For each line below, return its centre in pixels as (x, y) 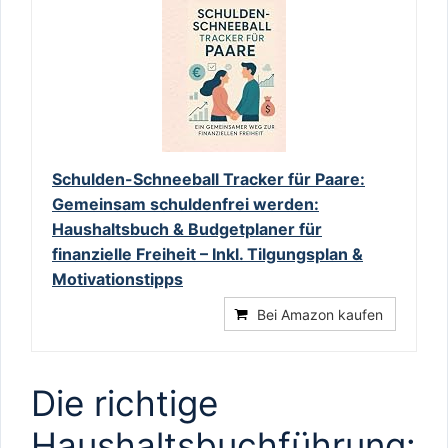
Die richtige (124, 402)
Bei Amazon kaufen (320, 314)
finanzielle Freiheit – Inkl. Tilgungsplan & (207, 253)
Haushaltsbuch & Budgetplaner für (187, 228)
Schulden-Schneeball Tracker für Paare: (208, 178)
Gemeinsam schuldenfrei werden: (185, 203)
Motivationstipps (117, 278)
